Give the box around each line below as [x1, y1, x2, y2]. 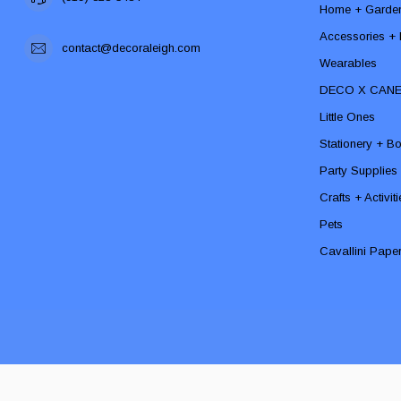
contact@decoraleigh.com [62, 40, 200, 55]
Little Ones [320, 109, 375, 124]
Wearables [320, 55, 377, 70]
